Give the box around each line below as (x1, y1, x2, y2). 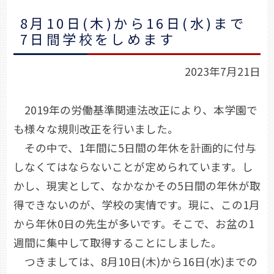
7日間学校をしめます (20, 28, 176, 48)
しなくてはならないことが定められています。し (13, 158, 253, 174)
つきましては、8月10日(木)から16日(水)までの (13, 253, 257, 269)
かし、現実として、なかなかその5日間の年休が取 (13, 177, 261, 193)
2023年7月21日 (185, 63, 261, 79)
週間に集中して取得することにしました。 (13, 234, 222, 250)
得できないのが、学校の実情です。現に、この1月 (13, 196, 260, 212)
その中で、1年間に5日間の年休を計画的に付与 (13, 139, 256, 155)
